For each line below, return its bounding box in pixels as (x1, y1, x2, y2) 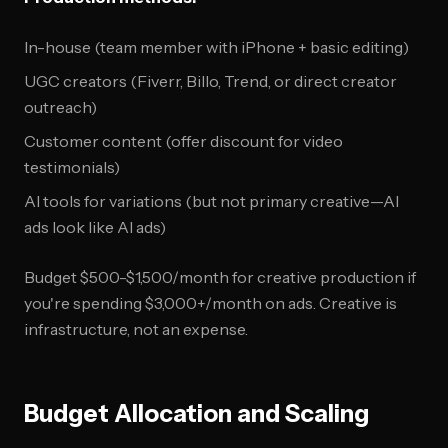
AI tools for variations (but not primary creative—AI (24, 191, 399, 211)
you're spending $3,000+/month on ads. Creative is (24, 293, 397, 313)
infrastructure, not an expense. (24, 319, 248, 339)
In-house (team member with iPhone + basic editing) (24, 37, 409, 57)
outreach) (24, 97, 97, 117)
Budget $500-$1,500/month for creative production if (24, 267, 416, 287)
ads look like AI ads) (24, 217, 166, 237)
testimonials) (24, 157, 120, 177)
